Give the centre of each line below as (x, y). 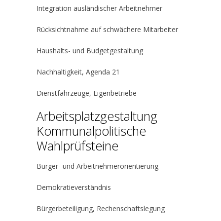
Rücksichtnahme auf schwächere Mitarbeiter (107, 29)
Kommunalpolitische (91, 131)
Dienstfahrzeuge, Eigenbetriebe (87, 93)
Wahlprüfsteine (77, 146)
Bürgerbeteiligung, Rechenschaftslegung (101, 208)
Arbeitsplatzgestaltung (97, 116)
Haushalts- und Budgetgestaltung (90, 51)
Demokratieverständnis (74, 187)
